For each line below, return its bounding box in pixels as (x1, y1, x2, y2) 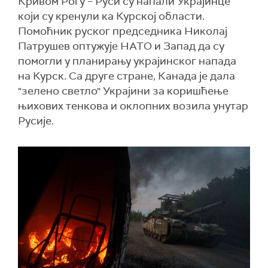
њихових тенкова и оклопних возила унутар (18, 99, 248, 113)
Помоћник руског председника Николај (18, 24, 227, 38)
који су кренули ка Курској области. (18, 9, 205, 23)
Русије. (18, 114, 54, 128)
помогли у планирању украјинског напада (18, 54, 236, 68)
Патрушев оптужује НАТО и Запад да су (18, 39, 224, 53)
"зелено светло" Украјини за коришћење (18, 84, 229, 98)
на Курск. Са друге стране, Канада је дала (18, 69, 235, 83)
